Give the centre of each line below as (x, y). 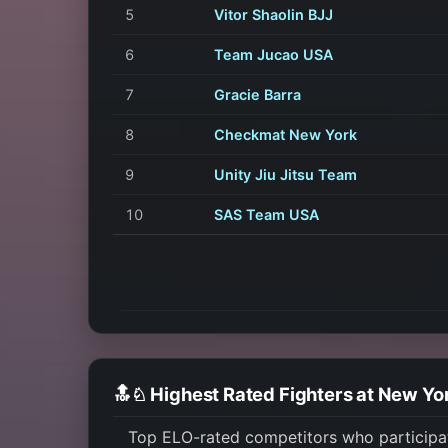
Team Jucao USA (273, 54)
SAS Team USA (266, 214)
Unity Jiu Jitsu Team (285, 174)
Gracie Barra (257, 94)
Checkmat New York (285, 134)
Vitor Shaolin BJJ (273, 14)
